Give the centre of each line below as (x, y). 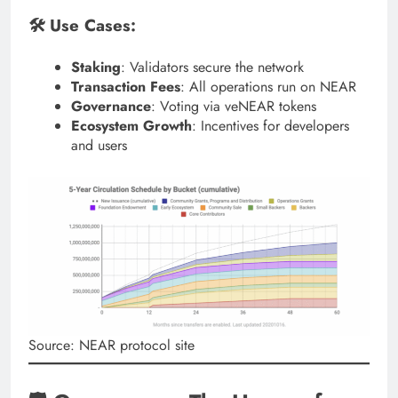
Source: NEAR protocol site (111, 346)
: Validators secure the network (212, 68)
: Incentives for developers (271, 126)
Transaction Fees (126, 87)
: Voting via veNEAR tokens (234, 107)
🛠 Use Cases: (82, 25)
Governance (111, 107)
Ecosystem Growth (131, 126)
